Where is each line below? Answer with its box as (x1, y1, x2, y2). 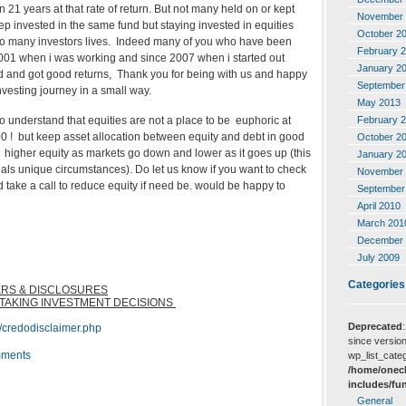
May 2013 (357, 96, 401, 108)
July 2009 (357, 251, 400, 263)
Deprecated (348, 321, 402, 333)
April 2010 (357, 199, 401, 211)
